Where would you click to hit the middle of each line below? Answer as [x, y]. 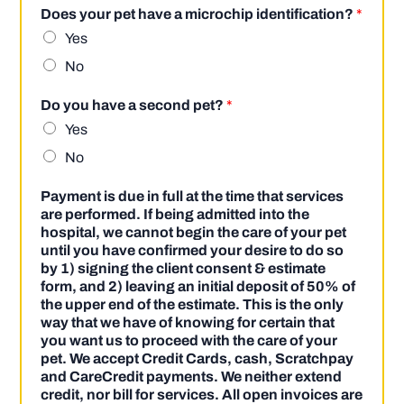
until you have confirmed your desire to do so [193, 251]
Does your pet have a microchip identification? [199, 14]
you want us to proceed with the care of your [189, 341]
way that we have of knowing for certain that [188, 323]
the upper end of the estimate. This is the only [193, 305]
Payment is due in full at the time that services [193, 197]
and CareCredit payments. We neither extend [192, 377]
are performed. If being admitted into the [175, 215]
